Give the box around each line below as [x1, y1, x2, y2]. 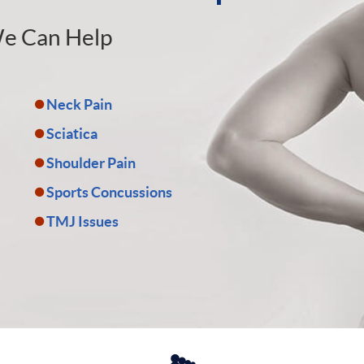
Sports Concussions [46, 184, 172, 201]
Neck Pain [46, 96, 112, 113]
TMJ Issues [46, 213, 119, 230]
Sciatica [46, 125, 97, 142]
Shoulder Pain [46, 154, 136, 171]
